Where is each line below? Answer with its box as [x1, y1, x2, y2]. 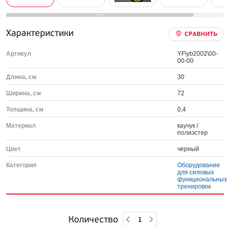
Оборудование [177, 162, 220, 169]
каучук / [177, 122, 199, 129]
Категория [6, 162, 36, 169]
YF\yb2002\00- [177, 50, 218, 57]
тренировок [177, 183, 211, 190]
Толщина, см [6, 106, 44, 113]
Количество [68, 214, 118, 225]
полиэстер [177, 129, 208, 136]
